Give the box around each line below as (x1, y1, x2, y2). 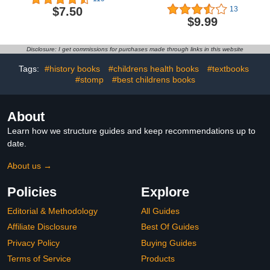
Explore (141, 184, 189, 199)
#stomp (75, 74, 104, 84)
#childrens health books (108, 63, 199, 74)
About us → (7, 160, 52, 171)
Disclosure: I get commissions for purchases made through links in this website (27, 45, 243, 52)
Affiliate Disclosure (7, 222, 77, 232)
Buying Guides (141, 237, 196, 248)
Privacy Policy (7, 237, 60, 248)
